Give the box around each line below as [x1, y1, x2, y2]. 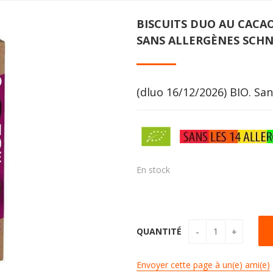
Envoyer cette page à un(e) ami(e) [136, 258, 270, 271]
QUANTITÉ [136, 225, 184, 238]
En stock [136, 163, 170, 175]
